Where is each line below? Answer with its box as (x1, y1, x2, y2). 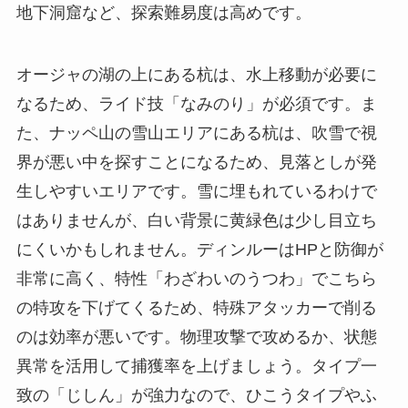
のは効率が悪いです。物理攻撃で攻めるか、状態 (15, 327, 377, 346)
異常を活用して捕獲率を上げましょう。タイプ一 (15, 356, 377, 375)
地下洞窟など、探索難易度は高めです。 (15, 3, 311, 22)
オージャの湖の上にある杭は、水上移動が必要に (15, 65, 377, 84)
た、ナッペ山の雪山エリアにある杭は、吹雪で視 (15, 123, 377, 142)
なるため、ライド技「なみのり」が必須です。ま (15, 94, 377, 113)
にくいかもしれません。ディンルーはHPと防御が (15, 240, 383, 259)
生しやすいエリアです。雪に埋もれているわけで (15, 181, 377, 200)
